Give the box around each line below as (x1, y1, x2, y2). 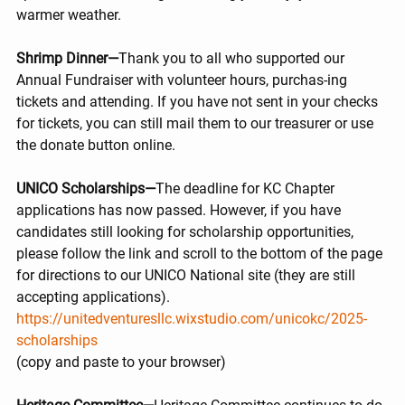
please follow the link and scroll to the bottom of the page (16, 245, 386, 263)
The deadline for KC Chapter (155, 180, 338, 198)
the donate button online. (16, 137, 175, 155)
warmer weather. (16, 6, 121, 24)
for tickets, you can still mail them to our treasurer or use (16, 115, 377, 133)
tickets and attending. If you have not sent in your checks (16, 93, 381, 111)
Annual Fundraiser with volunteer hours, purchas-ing (16, 71, 351, 89)
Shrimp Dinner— (16, 50, 118, 68)
